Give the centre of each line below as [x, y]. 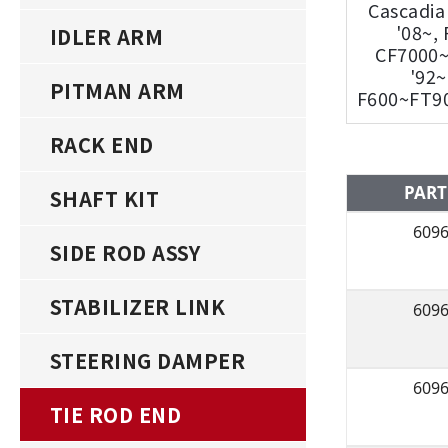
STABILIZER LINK [138, 306]
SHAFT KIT [105, 198]
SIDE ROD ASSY [125, 252]
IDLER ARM [107, 36]
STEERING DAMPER [148, 360]
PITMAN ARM [117, 90]
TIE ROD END [116, 414]
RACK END [102, 144]
